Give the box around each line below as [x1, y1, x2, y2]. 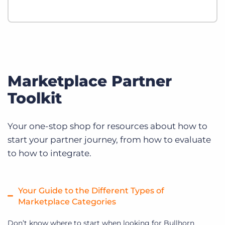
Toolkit [8, 89, 62, 108]
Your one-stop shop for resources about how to [8, 121, 207, 132]
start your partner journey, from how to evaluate [8, 135, 211, 145]
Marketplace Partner [8, 72, 172, 91]
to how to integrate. [8, 148, 91, 159]
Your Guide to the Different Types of [18, 186, 165, 196]
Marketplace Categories [18, 197, 117, 207]
